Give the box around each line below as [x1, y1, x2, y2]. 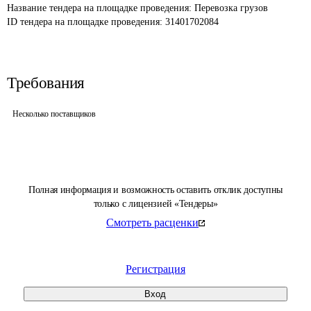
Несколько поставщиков [12, 109, 96, 119]
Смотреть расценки [106, 217, 199, 228]
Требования [7, 74, 85, 92]
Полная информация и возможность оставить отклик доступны [28, 185, 283, 195]
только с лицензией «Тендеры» [93, 199, 218, 209]
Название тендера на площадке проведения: [7, 3, 194, 13]
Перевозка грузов [194, 3, 268, 13]
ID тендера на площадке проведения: [7, 17, 165, 27]
